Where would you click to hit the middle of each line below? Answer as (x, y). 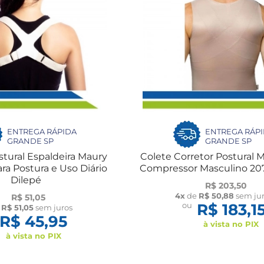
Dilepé (26, 180)
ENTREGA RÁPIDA (42, 131)
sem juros (53, 207)
